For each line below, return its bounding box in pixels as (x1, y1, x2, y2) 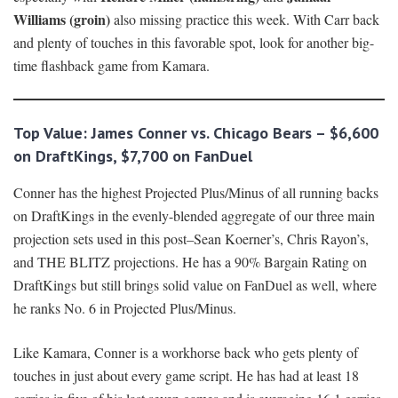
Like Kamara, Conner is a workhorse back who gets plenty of (13, 343, 358, 362)
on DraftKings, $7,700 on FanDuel (13, 146, 252, 167)
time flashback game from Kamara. (13, 56, 210, 76)
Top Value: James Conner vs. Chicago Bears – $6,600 (13, 123, 378, 144)
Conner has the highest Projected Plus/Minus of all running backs (13, 183, 378, 203)
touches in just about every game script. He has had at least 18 (13, 366, 359, 386)
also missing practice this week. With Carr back (110, 10, 379, 29)
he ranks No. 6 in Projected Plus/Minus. (13, 298, 236, 318)
